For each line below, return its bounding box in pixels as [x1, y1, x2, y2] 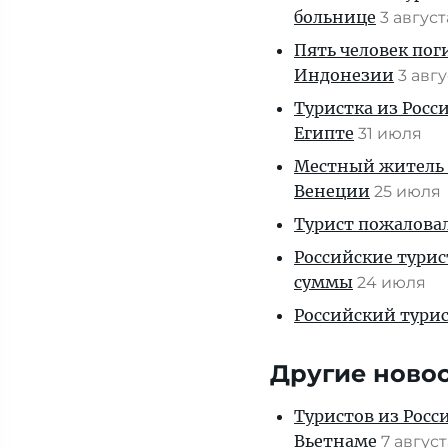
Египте [294, 123, 354, 143]
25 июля [374, 182, 445, 201]
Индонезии [294, 65, 394, 85]
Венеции [294, 181, 370, 201]
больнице [294, 7, 376, 27]
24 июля [357, 273, 430, 292]
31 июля [358, 124, 426, 143]
